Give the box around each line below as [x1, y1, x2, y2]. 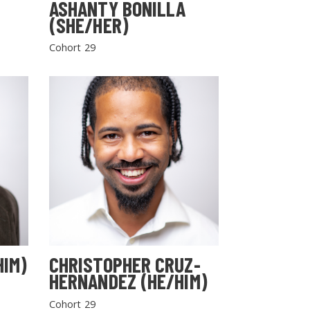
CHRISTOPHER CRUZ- [48, 252, 201, 277]
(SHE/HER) [48, 12, 129, 37]
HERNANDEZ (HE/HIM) [48, 268, 208, 294]
